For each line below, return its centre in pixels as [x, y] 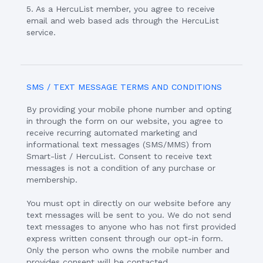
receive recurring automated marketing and [112, 133]
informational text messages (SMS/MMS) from [119, 144]
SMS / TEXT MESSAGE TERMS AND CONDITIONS [124, 87]
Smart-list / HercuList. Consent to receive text [119, 156]
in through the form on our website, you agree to [125, 121]
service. [41, 32]
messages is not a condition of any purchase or [121, 168]
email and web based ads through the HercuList [123, 21]
